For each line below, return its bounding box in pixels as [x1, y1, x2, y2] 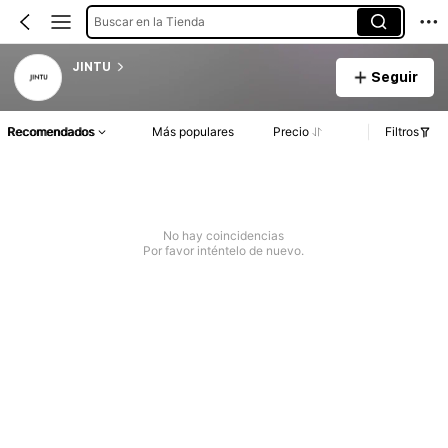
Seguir [370, 68, 418, 85]
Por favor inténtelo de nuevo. [143, 243, 305, 259]
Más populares [152, 124, 235, 140]
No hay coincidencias [163, 228, 285, 244]
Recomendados [7, 124, 94, 140]
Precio [272, 124, 309, 140]
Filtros [385, 124, 419, 140]
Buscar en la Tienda [93, 13, 205, 29]
